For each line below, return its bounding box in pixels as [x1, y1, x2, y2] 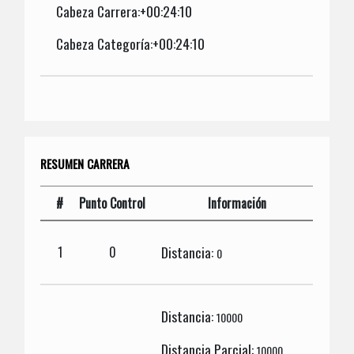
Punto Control [79, 193, 146, 213]
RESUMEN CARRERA [40, 154, 130, 172]
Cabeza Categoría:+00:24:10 [56, 33, 205, 55]
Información [208, 193, 267, 213]
